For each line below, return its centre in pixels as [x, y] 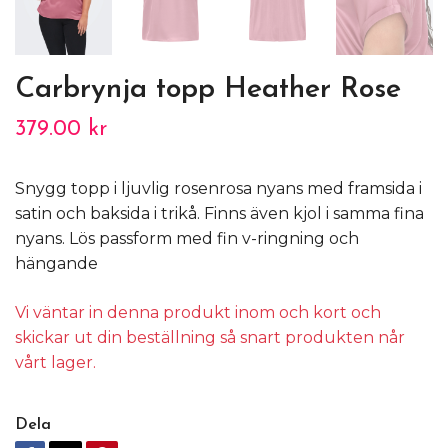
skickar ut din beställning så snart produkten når [210, 337]
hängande [56, 263]
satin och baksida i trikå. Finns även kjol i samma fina [219, 213]
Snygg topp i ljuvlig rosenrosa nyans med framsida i [218, 188]
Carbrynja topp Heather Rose [208, 89]
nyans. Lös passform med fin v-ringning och [187, 238]
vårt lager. [57, 362]
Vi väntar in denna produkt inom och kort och [198, 312]
